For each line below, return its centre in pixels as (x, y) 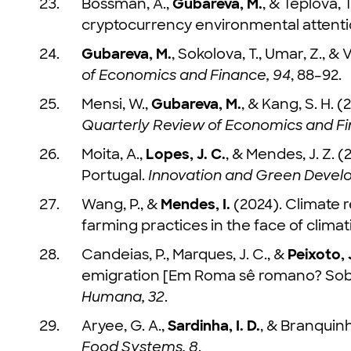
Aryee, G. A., (125, 326)
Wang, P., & (121, 204)
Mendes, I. (195, 204)
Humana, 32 (123, 297)
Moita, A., (114, 154)
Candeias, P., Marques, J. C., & (185, 255)
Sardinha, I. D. (214, 326)
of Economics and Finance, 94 (186, 75)
